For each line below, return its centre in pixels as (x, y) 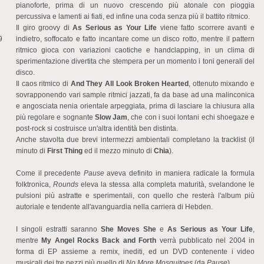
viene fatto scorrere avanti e (206, 28)
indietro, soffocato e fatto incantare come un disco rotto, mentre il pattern (135, 39)
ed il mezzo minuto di (118, 151)
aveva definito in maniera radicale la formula (179, 174)
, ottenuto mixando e (222, 84)
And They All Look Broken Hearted (130, 84)
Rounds (66, 185)
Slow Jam (111, 118)
